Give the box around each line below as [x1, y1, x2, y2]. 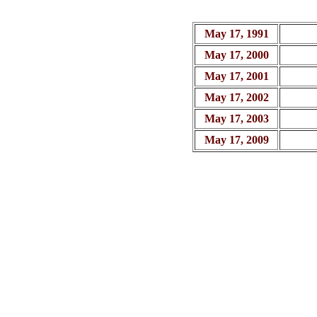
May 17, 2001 [204, 70, 269, 82]
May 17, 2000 [204, 49, 269, 61]
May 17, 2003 [204, 113, 269, 125]
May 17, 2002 [204, 91, 269, 103]
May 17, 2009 [204, 134, 269, 146]
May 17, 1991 [204, 28, 269, 40]
